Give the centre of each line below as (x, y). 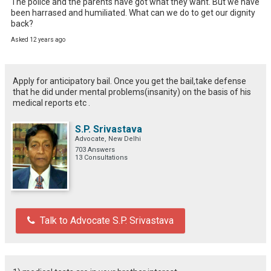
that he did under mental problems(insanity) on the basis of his (132, 92)
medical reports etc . (51, 103)
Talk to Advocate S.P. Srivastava (107, 220)
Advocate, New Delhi (108, 139)
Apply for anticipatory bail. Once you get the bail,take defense (129, 81)
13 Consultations (101, 157)
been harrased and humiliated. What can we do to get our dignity (133, 12)
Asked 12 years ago (38, 39)
